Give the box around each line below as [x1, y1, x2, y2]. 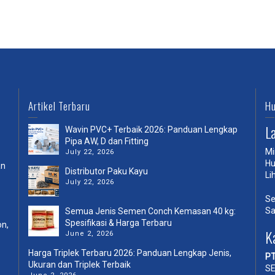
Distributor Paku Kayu [64, 166, 148, 176]
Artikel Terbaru [28, 98, 90, 114]
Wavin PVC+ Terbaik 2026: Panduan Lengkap [64, 124, 238, 134]
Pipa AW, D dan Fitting [64, 136, 149, 146]
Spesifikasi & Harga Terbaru [64, 217, 172, 228]
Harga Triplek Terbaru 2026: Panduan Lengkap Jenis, [28, 247, 231, 258]
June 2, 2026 [64, 229, 114, 238]
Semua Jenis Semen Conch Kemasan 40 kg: [64, 206, 236, 216]
